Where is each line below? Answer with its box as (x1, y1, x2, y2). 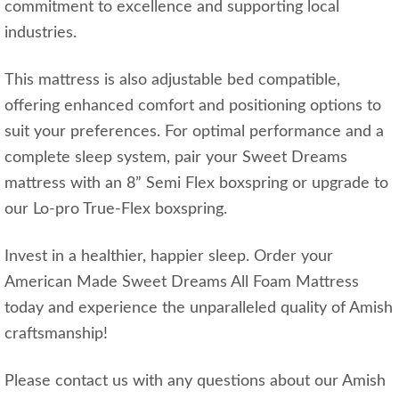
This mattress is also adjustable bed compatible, (4, 71, 340, 88)
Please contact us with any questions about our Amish (4, 372, 386, 389)
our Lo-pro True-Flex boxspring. (4, 200, 227, 217)
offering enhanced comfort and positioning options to (4, 97, 381, 114)
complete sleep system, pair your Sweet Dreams (4, 149, 347, 166)
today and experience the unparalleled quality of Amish (4, 299, 393, 316)
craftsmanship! (4, 325, 108, 342)
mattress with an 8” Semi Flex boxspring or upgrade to (4, 175, 388, 191)
